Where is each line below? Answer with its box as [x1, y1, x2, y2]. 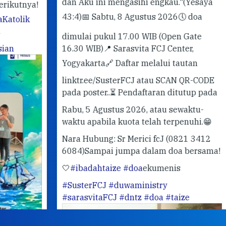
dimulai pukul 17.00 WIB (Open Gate [33, 31, 173, 41]
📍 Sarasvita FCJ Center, [75, 43, 165, 53]
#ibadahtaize [41, 162, 92, 173]
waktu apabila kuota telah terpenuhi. [33, 116, 175, 127]
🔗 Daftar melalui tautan [77, 58, 169, 68]
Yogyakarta [33, 58, 77, 68]
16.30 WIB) [33, 43, 75, 53]
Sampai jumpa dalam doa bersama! [56, 145, 192, 156]
